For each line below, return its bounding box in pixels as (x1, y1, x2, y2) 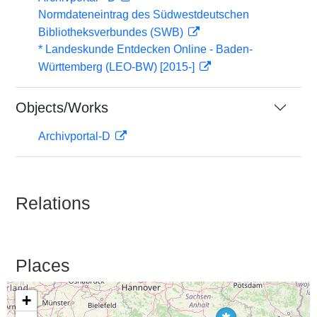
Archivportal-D (38, 130, 113, 142)
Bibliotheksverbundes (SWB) (38, 26, 186, 38)
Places (16, 255, 70, 275)
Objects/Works (16, 100, 108, 115)
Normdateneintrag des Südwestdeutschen (38, 8, 249, 21)
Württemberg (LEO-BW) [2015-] (38, 61, 197, 73)
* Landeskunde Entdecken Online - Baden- (38, 43, 253, 55)
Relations (16, 193, 91, 213)
